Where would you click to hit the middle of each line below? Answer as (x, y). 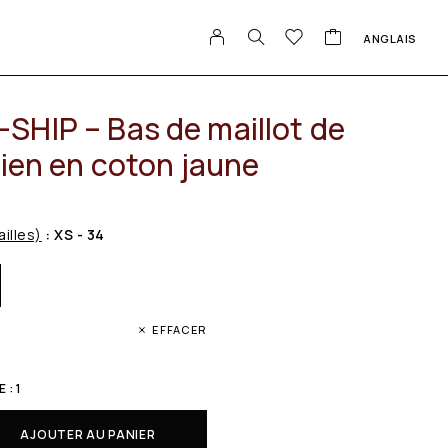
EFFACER (179, 329)
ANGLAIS (390, 38)
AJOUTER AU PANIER (88, 434)
